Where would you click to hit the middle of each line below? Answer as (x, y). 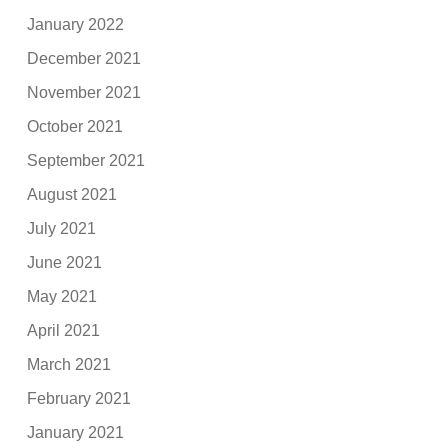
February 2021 (79, 398)
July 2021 (62, 228)
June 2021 (65, 262)
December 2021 (84, 58)
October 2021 (75, 126)
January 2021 (76, 432)
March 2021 (69, 364)
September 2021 (86, 160)
